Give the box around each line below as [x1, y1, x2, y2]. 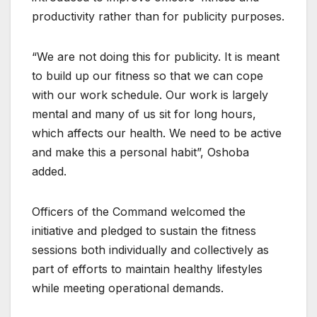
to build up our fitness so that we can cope [32, 69, 263, 83]
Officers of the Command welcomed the [32, 204, 246, 219]
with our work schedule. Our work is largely [32, 88, 268, 103]
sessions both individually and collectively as [32, 243, 269, 258]
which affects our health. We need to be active [32, 126, 282, 141]
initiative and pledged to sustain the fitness [32, 224, 256, 238]
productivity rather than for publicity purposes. [32, 9, 284, 24]
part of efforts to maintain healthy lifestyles [32, 262, 263, 277]
